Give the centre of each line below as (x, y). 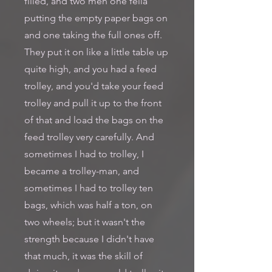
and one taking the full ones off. (93, 35)
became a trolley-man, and (82, 171)
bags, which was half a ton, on (88, 205)
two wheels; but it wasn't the (85, 222)
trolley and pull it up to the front (93, 103)
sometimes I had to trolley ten (89, 188)
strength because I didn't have (89, 239)
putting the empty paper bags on (96, 18)
